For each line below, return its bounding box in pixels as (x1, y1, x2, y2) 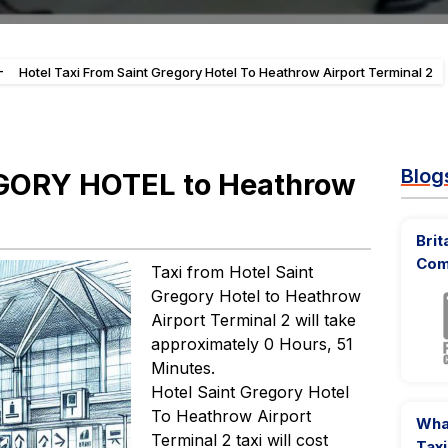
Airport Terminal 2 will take (151, 310, 357, 330)
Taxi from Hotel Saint (151, 262, 314, 282)
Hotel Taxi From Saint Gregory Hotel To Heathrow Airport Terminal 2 (19, 64, 433, 80)
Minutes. (151, 358, 216, 378)
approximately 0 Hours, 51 (151, 334, 354, 354)
